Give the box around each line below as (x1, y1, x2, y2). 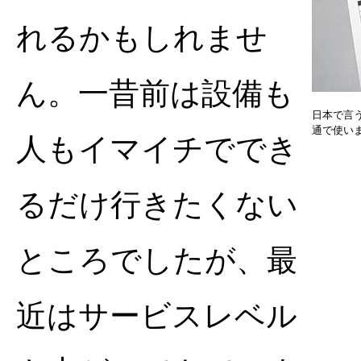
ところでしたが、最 (16, 243, 297, 278)
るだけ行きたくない (16, 187, 298, 222)
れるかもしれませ (16, 20, 268, 56)
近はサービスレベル (16, 298, 297, 334)
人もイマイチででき (16, 131, 298, 167)
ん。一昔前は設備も (16, 76, 294, 111)
